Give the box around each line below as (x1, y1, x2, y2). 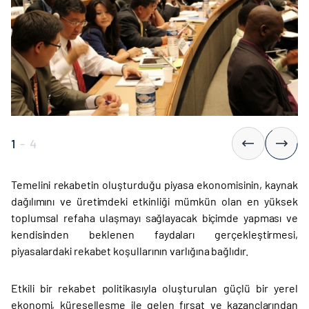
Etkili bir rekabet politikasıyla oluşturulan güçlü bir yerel (11, 281, 298, 295)
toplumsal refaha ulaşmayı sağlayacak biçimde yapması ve (11, 211, 298, 225)
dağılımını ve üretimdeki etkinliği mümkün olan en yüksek (11, 195, 298, 208)
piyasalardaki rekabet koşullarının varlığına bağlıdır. (11, 244, 248, 258)
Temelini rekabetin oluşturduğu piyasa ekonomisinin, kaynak (11, 178, 298, 192)
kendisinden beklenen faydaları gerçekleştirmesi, (11, 228, 298, 241)
